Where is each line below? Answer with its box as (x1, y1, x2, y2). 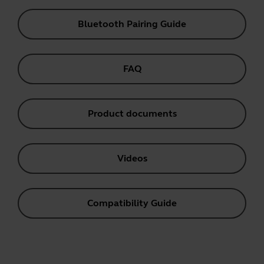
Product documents (87, 108, 177, 119)
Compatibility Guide (87, 197, 177, 209)
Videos (117, 153, 147, 164)
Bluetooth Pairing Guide (78, 18, 186, 29)
